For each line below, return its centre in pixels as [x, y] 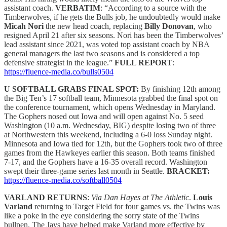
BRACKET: [188, 171]
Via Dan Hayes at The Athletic [140, 198]
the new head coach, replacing [94, 26]
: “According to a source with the [153, 8]
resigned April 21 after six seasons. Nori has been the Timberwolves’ [113, 35]
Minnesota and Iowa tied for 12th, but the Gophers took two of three [113, 144]
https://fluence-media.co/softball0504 [63, 180]
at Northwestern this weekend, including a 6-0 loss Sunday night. [108, 135]
